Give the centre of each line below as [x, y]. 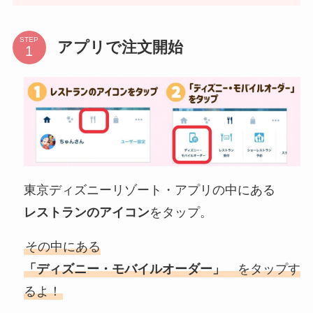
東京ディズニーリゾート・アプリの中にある [149, 190]
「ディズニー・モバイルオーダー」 [130, 269]
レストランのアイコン [86, 212]
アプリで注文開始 [120, 47]
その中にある [63, 247]
